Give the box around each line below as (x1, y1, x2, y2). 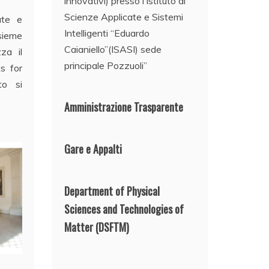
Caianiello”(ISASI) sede (64, 43, 162, 56)
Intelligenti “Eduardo (64, 27, 150, 40)
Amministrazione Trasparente (64, 99, 184, 115)
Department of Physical (64, 183, 160, 199)
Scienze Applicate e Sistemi (64, 11, 184, 23)
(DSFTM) (93, 219, 130, 235)
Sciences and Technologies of (64, 201, 184, 217)
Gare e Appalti (64, 141, 122, 157)
